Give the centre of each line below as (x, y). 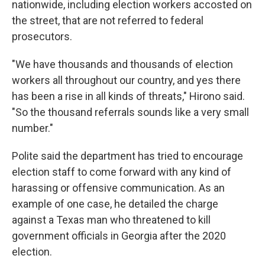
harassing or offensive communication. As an (118, 188)
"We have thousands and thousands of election (122, 64)
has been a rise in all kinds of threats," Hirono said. (128, 96)
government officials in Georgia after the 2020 (119, 236)
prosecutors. (42, 36)
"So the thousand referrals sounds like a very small (130, 112)
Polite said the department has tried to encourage (127, 156)
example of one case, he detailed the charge (115, 204)
